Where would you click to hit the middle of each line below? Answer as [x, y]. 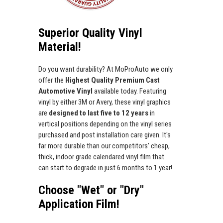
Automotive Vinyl [66, 91]
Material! [60, 47]
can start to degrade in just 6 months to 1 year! [105, 168]
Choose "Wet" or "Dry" [91, 190]
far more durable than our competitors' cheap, [104, 146]
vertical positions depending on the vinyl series [105, 124]
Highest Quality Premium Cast [112, 80]
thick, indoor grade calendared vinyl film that [101, 157]
